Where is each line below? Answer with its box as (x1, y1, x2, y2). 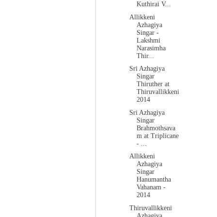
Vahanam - (136, 184, 166, 191)
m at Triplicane (136, 132, 179, 139)
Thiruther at (136, 80, 170, 88)
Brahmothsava (136, 124, 175, 132)
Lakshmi (136, 36, 160, 44)
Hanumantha (136, 176, 171, 184)
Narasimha (136, 44, 166, 52)
